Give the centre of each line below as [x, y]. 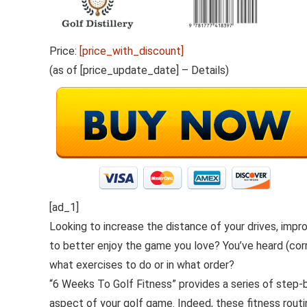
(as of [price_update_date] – [120, 70]
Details [208, 70]
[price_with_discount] [132, 51]
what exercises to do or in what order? [142, 265]
